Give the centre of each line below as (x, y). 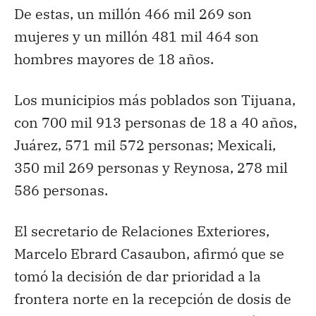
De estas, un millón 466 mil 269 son (133, 13)
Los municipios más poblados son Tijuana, (155, 99)
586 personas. (61, 190)
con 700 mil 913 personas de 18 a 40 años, (156, 122)
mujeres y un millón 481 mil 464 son (136, 36)
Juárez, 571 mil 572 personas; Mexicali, (145, 145)
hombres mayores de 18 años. (114, 59)
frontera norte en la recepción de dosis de (153, 298)
